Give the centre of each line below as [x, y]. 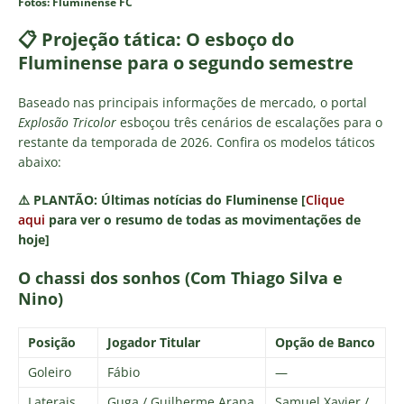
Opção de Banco [325, 342]
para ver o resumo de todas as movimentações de [205, 219]
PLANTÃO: [67, 199]
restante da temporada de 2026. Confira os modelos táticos [197, 142]
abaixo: [40, 161]
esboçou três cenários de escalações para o [249, 122]
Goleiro [50, 372]
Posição [52, 342]
